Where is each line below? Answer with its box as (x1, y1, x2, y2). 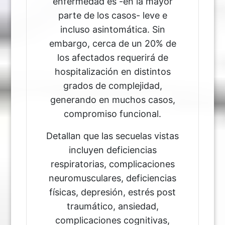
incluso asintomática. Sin (60, 24, 165, 35)
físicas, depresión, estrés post (49, 186, 176, 197)
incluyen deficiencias (68, 144, 157, 155)
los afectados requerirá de (57, 52, 168, 63)
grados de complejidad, (63, 80, 162, 91)
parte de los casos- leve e (58, 10, 167, 21)
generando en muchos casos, (50, 94, 175, 105)
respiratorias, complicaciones (50, 158, 175, 169)
